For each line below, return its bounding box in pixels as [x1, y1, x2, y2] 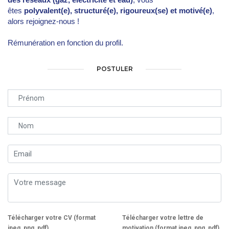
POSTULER [96, 64, 133, 73]
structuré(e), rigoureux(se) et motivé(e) [74, 6, 212, 15]
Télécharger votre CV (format [8, 214, 96, 222]
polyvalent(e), [24, 6, 72, 15]
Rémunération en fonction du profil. [8, 38, 123, 47]
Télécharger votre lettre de [122, 214, 203, 222]
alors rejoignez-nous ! [8, 17, 79, 26]
